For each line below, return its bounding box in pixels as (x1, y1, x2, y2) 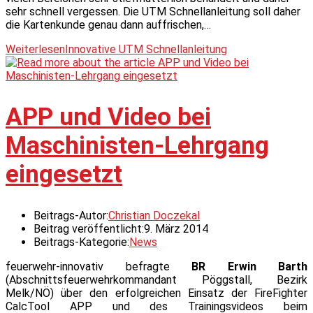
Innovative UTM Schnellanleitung (65, 42, 227, 56)
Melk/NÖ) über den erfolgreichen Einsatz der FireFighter (6, 286, 307, 300)
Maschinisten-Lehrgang (6, 131, 269, 160)
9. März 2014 (144, 221, 208, 235)
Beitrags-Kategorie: (34, 235, 129, 249)
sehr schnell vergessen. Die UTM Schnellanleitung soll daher (6, 4, 300, 18)
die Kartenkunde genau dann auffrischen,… (6, 17, 211, 31)
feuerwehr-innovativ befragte (6, 259, 191, 273)
